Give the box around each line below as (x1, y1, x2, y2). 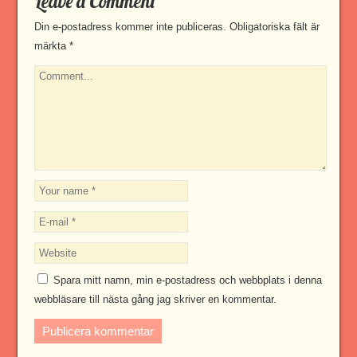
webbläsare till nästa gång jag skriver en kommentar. (33, 293, 277, 306)
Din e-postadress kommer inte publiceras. (33, 21, 226, 33)
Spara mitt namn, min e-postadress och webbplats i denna (53, 274, 322, 287)
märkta (33, 40, 69, 53)
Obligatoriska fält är (226, 21, 320, 33)
